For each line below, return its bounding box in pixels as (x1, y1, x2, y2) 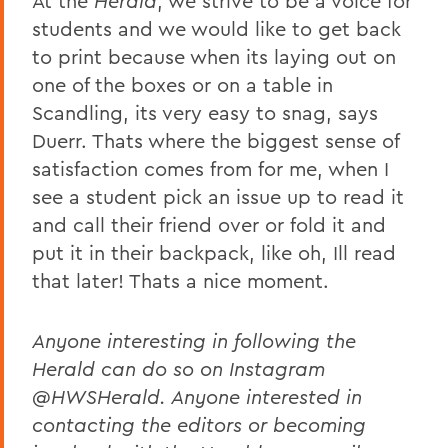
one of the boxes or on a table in (32, 71, 333, 97)
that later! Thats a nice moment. (32, 267, 329, 293)
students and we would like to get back (32, 15, 401, 41)
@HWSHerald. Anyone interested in (32, 383, 362, 409)
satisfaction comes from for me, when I (32, 155, 389, 181)
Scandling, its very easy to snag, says (32, 99, 378, 125)
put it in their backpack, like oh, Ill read (32, 239, 396, 265)
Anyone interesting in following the (32, 327, 356, 353)
